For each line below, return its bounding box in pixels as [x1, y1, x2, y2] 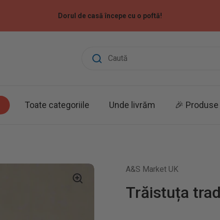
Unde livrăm [109, 100, 155, 110]
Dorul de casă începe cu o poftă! [57, 11, 162, 20]
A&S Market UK [126, 165, 178, 174]
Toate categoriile [25, 100, 89, 110]
